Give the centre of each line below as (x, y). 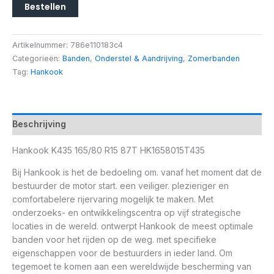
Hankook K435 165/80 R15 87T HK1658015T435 (109, 150)
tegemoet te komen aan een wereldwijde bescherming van (132, 266)
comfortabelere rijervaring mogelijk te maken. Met (113, 199)
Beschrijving (39, 124)
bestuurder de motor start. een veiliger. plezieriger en (120, 185)
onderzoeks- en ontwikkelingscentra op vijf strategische (127, 212)
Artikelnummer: (41, 45)
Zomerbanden (214, 58)
